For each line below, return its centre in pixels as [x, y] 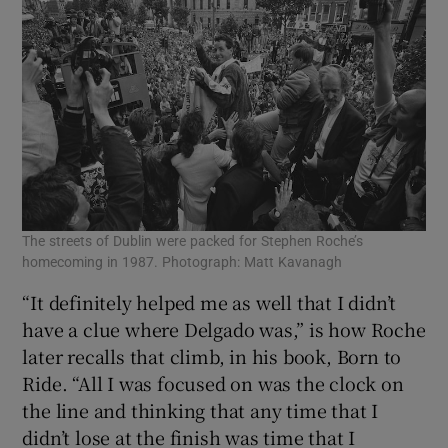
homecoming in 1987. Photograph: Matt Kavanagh [182, 262]
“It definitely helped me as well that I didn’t [209, 302]
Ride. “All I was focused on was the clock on [213, 383]
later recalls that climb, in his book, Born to [212, 356]
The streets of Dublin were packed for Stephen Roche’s [193, 241]
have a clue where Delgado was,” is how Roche [224, 329]
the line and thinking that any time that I [200, 410]
